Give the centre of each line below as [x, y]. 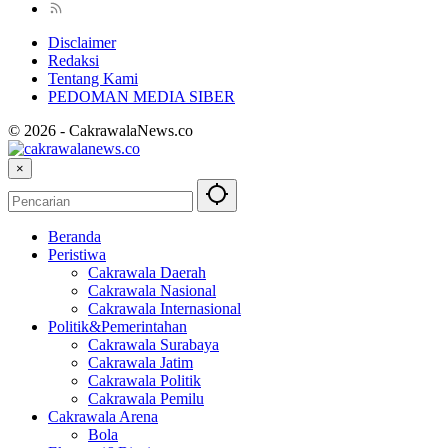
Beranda [74, 237]
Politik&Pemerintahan [117, 327]
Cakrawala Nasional [152, 291]
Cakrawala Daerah [147, 273]
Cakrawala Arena [103, 417]
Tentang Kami [93, 79]
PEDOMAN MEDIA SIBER [141, 97]
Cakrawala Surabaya [153, 345]
